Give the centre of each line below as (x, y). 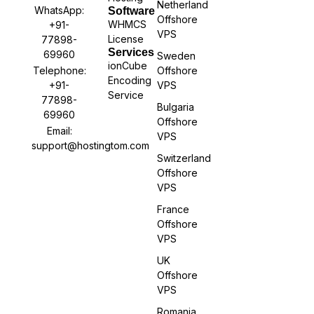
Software (132, 11)
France (173, 209)
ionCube (128, 65)
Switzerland (184, 158)
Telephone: (59, 71)
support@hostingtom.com (90, 146)
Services (131, 52)
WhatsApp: (60, 11)
